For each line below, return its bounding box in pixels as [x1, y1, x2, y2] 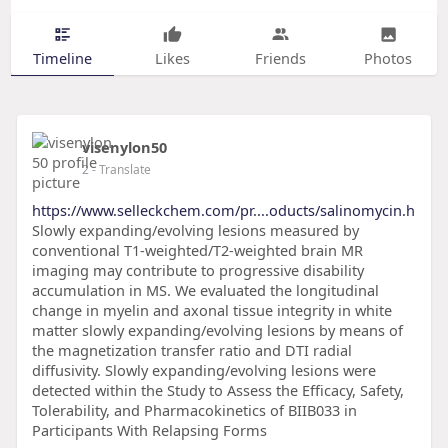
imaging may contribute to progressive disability [31, 260, 364, 281]
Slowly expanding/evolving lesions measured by [31, 220, 359, 241]
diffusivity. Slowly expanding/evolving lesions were [31, 360, 376, 381]
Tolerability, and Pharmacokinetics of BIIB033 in [31, 400, 357, 421]
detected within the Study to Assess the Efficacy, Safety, [31, 380, 404, 401]
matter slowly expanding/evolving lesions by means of [31, 320, 403, 341]
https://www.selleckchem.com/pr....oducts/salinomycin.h [31, 200, 415, 221]
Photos [364, 47, 413, 68]
